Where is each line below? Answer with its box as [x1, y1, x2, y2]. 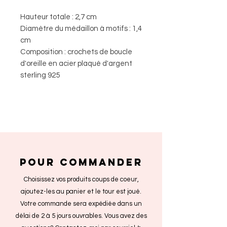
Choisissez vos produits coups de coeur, [23, 176, 139, 183]
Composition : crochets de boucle [20, 48, 132, 56]
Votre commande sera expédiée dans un [20, 200, 142, 208]
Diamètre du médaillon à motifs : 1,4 [20, 25, 142, 33]
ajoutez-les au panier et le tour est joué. [21, 188, 141, 196]
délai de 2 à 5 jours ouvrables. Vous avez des [15, 212, 147, 220]
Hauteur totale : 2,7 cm [20, 13, 97, 21]
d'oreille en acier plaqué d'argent [20, 60, 132, 68]
